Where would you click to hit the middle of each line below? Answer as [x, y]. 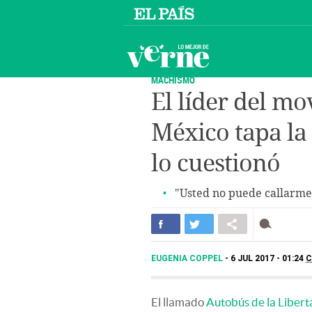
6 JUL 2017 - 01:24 [268, 258]
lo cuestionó [216, 163]
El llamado [179, 302]
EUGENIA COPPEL [188, 258]
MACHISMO [173, 80]
